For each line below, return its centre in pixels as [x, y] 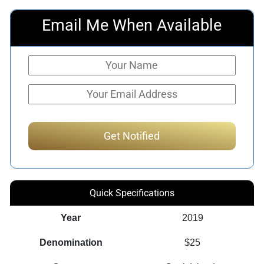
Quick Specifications [132, 193]
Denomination [71, 242]
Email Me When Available [132, 25]
